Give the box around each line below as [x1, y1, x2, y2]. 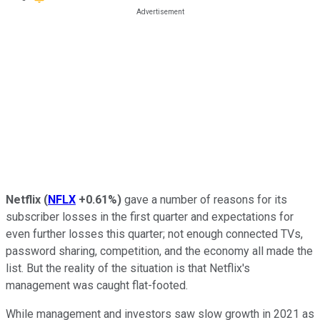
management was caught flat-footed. [6, 278, 188, 292]
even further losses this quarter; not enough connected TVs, [6, 226, 303, 241]
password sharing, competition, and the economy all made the [6, 244, 313, 258]
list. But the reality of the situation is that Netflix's [6, 261, 250, 275]
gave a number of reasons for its [121, 192, 287, 206]
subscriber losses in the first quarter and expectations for [6, 209, 294, 224]
